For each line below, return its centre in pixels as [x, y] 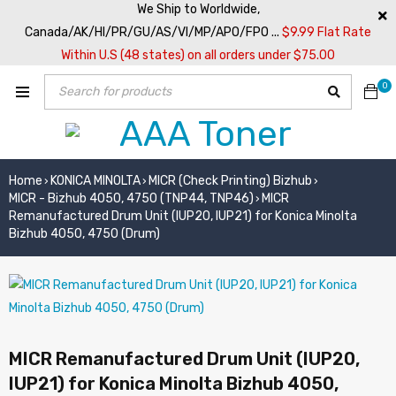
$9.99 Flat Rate [327, 32]
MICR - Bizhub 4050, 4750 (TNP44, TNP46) [131, 198]
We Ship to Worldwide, [198, 9]
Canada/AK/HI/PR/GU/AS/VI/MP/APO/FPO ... [153, 32]
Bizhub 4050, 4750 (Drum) [84, 234]
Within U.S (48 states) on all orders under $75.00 [198, 55]
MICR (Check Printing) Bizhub [230, 181]
